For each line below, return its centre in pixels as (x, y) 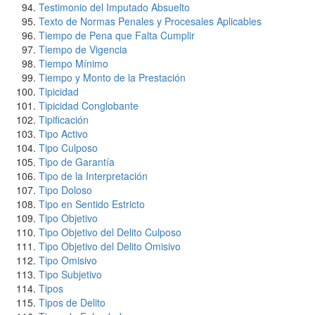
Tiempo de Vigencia (83, 49)
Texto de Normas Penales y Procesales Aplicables (150, 21)
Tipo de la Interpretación (93, 176)
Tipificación (64, 120)
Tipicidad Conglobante (89, 105)
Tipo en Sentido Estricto (92, 204)
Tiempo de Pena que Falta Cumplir (117, 35)
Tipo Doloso (65, 190)
